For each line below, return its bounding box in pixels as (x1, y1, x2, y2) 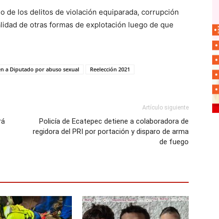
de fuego (159, 137, 189, 146)
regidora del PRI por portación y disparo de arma (33, 127, 189, 136)
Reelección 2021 (90, 66, 130, 73)
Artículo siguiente (142, 104, 189, 111)
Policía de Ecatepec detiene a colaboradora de (39, 117, 189, 126)
